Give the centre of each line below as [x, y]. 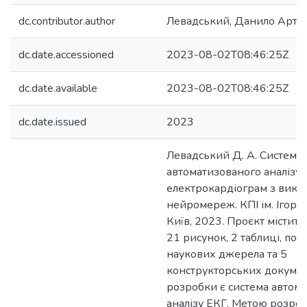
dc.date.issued [52, 122]
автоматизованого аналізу [234, 172]
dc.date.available [58, 88]
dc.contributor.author [67, 21]
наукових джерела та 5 [227, 254]
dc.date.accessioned [66, 55]
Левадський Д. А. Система [234, 156]
